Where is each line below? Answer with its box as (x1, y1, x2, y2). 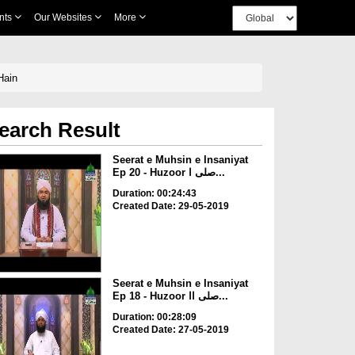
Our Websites (33, 12, 94, 23)
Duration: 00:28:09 (112, 311, 197, 323)
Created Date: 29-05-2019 (112, 200, 229, 212)
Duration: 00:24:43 (112, 188, 197, 199)
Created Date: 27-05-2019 (112, 324, 229, 336)
